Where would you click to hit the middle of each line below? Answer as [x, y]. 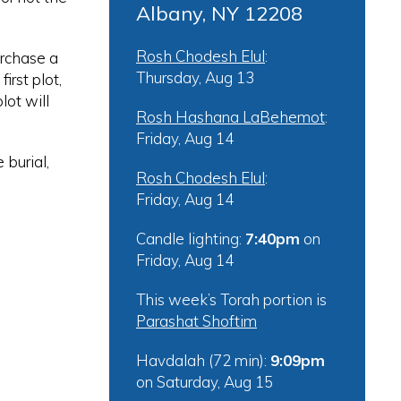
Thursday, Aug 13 [195, 77]
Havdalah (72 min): [203, 360]
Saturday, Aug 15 [215, 382]
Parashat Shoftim [196, 321]
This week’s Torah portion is [231, 299]
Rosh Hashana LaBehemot [230, 117]
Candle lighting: [191, 239]
